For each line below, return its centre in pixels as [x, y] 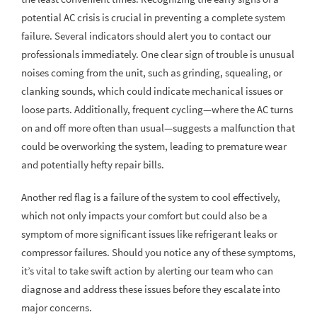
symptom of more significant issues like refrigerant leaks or [149, 234]
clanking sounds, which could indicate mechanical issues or [152, 91]
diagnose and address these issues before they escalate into [151, 289]
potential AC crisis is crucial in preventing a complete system [153, 18]
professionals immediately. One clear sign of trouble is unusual [158, 54]
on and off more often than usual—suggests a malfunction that [158, 128]
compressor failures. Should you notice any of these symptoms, [158, 253]
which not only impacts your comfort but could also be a [144, 216]
